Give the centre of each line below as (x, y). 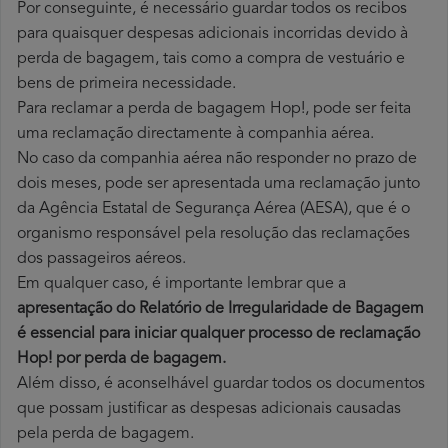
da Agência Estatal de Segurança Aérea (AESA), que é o (213, 209)
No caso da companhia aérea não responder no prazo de (217, 159)
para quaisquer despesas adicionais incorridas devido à (212, 34)
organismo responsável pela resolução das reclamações (213, 234)
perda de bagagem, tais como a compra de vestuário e (211, 59)
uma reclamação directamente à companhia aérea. (195, 134)
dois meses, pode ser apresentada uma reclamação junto (218, 184)
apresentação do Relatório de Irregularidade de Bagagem (220, 309)
